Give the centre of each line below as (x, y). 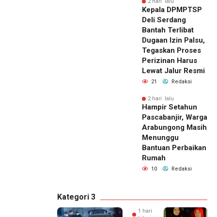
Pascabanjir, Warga (175, 117)
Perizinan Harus (170, 61)
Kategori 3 (76, 197)
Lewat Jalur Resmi (173, 71)
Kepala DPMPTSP (172, 10)
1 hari (146, 211)
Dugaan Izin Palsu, (173, 40)
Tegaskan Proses (171, 51)
